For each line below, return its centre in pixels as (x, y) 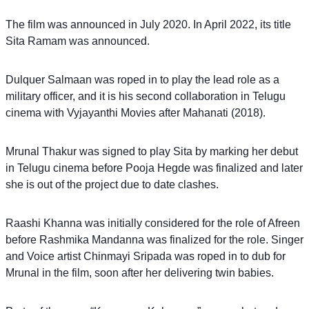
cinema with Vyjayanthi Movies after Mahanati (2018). (136, 112)
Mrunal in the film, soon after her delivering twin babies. (140, 272)
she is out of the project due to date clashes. (112, 184)
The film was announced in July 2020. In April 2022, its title (148, 24)
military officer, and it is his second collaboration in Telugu (146, 96)
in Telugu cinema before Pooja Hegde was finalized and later (154, 168)
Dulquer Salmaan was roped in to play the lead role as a (142, 79)
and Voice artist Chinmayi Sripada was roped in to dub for (146, 256)
